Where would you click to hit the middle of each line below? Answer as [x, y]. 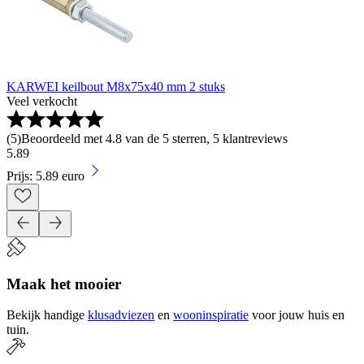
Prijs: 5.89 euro [45, 176]
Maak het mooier [64, 284]
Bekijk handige [45, 315]
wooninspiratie [211, 315]
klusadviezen [121, 315]
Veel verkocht [42, 101]
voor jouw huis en [298, 315]
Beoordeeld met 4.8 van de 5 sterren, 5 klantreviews [154, 139]
